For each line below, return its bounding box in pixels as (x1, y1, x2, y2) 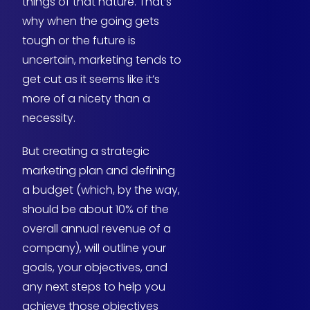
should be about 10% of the (22, 201, 169, 218)
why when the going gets (22, 13, 159, 30)
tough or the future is (22, 33, 136, 49)
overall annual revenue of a (22, 221, 171, 237)
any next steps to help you (22, 279, 165, 295)
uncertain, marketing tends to (22, 52, 181, 69)
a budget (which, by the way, (22, 182, 180, 199)
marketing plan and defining (22, 163, 175, 179)
